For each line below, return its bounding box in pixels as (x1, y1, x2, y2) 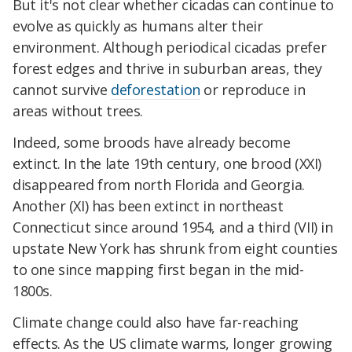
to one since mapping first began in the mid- (13, 260, 304, 280)
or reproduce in (200, 80, 306, 100)
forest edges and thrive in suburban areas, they (13, 59, 322, 79)
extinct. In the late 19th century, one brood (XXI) (13, 154, 322, 174)
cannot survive (13, 80, 111, 100)
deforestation (111, 80, 200, 100)
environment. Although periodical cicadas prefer (13, 38, 327, 57)
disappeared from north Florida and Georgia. (13, 175, 305, 195)
